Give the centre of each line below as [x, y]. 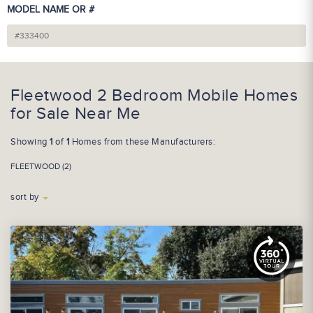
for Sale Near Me [75, 114]
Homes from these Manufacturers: [142, 142]
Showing [30, 142]
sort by [26, 197]
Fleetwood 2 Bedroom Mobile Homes [154, 96]
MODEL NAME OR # [51, 10]
